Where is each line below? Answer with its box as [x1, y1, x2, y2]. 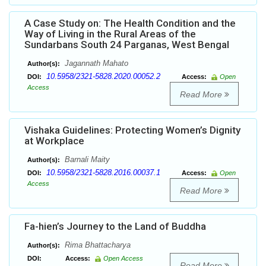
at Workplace [24, 135, 84, 147]
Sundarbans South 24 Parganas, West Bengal [24, 39, 229, 51]
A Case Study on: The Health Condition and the [24, 17, 236, 30]
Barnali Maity [62, 155, 110, 164]
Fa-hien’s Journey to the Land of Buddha [24, 220, 206, 233]
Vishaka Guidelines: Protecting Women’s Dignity [24, 124, 240, 137]
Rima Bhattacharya [62, 240, 131, 250]
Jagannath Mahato [62, 59, 128, 68]
